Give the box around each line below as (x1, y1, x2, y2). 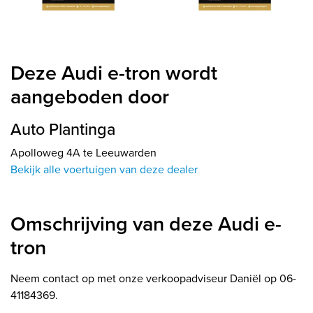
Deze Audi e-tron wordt (10, 58, 217, 88)
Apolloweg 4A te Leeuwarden (10, 145, 156, 161)
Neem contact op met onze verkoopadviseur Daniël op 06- (10, 270, 296, 287)
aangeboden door (10, 82, 169, 112)
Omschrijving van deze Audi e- (10, 209, 282, 239)
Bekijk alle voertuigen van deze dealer (10, 161, 198, 178)
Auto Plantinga (10, 117, 115, 142)
